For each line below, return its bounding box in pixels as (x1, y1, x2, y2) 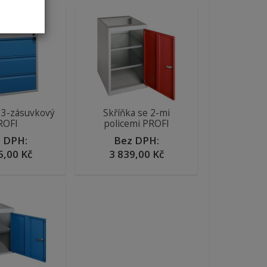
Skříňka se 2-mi (103, 106, 170, 119)
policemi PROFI (103, 117, 169, 130)
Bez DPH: (113, 133, 159, 147)
